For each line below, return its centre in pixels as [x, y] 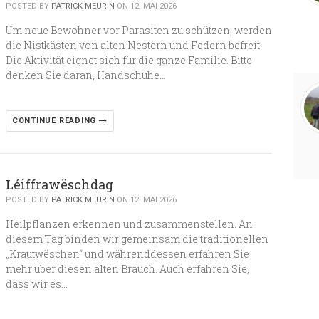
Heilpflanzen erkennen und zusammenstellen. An [129, 224]
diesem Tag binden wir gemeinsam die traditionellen [137, 239]
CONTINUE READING [55, 121]
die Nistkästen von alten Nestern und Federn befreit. [134, 45]
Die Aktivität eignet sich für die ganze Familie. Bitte [129, 60]
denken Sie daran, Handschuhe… [85, 75]
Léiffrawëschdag [59, 184]
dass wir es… [36, 284]
